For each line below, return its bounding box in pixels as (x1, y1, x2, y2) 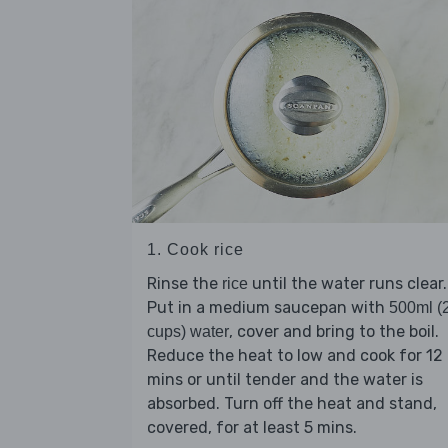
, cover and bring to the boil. (229, 322, 439, 342)
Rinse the (147, 274, 222, 294)
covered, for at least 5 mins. (147, 418, 357, 438)
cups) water (147, 323, 229, 341)
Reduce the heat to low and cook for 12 (147, 346, 443, 366)
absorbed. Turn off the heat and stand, (147, 394, 437, 414)
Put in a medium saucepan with (147, 298, 389, 318)
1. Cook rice (147, 241, 244, 259)
